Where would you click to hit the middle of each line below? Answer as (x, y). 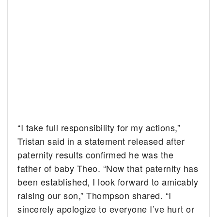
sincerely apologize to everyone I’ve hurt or (106, 209)
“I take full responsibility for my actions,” (99, 128)
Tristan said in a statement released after (101, 141)
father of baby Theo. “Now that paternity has (108, 168)
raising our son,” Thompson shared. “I (94, 195)
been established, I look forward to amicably (108, 182)
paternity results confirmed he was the (96, 155)
